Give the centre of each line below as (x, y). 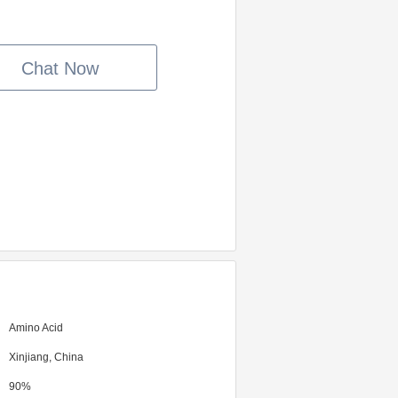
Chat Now (60, 68)
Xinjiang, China (46, 357)
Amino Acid (36, 328)
